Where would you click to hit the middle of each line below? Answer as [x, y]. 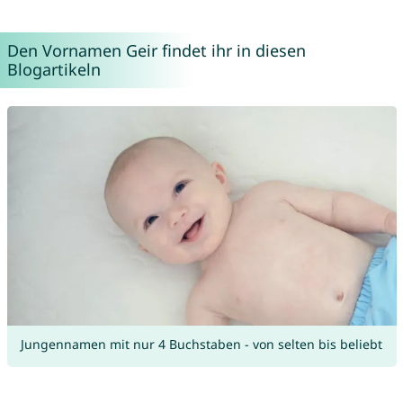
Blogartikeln [54, 70]
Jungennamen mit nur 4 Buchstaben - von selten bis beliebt [201, 345]
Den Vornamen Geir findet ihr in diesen [156, 51]
